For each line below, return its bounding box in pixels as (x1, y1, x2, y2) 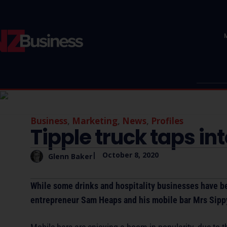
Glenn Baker (48, 152, 92, 162)
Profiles (151, 115, 183, 127)
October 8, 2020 (102, 149, 159, 160)
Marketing (72, 115, 118, 127)
